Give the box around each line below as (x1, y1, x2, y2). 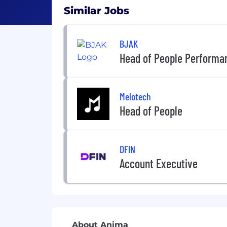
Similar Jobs (64, 5, 129, 17)
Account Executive (120, 156, 198, 171)
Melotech (120, 90, 151, 102)
